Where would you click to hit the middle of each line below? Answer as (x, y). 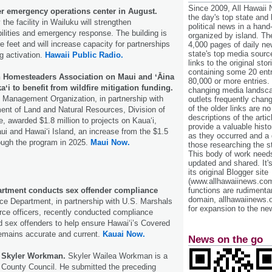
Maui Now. (110, 142)
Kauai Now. (124, 234)
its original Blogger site (228, 172)
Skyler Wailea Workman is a (118, 256)
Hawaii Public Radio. (84, 55)
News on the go (226, 239)
